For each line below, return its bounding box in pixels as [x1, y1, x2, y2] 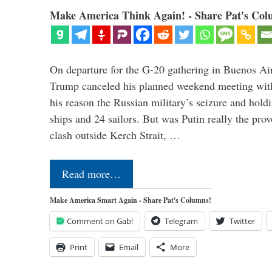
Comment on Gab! [67, 215, 133, 226]
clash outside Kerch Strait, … [50, 127, 180, 142]
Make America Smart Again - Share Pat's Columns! [50, 194, 211, 205]
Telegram [165, 215, 198, 226]
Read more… [62, 166, 121, 181]
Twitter [229, 215, 255, 226]
